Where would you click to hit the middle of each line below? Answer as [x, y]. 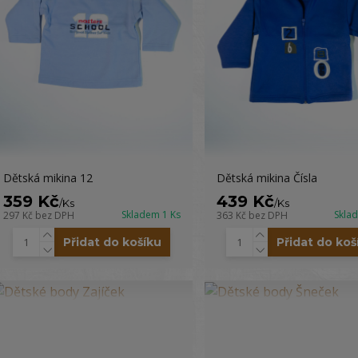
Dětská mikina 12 [48, 178]
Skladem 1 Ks [151, 215]
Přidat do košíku [113, 242]
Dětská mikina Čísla [267, 178]
